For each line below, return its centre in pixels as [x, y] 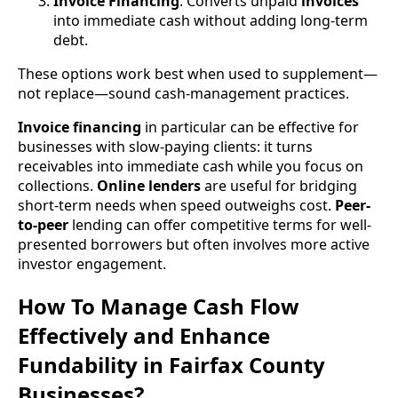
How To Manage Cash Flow [159, 306]
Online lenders [149, 185]
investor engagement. [92, 263]
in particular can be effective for [250, 127]
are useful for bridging [279, 185]
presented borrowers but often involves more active [194, 244]
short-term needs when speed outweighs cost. [176, 205]
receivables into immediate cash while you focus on [191, 166]
